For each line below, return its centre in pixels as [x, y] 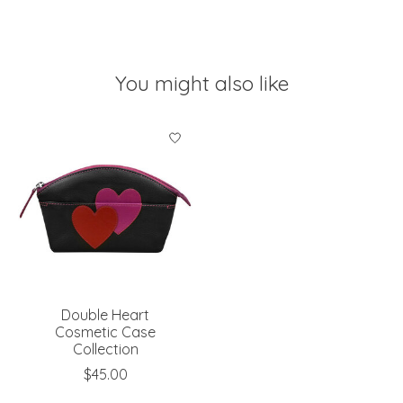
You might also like [201, 83]
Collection [105, 349]
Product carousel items [95, 130]
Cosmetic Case [105, 331]
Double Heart [105, 314]
